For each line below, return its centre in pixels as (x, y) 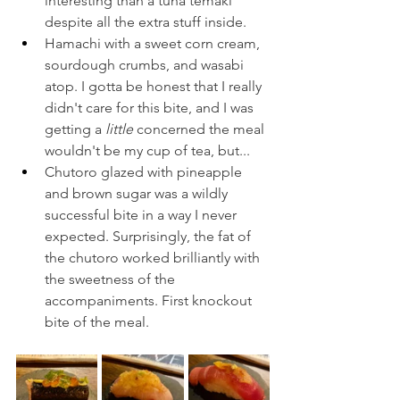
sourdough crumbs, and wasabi (146, 64)
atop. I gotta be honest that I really (155, 86)
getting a (75, 129)
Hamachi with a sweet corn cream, (154, 43)
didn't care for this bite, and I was (151, 107)
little (121, 129)
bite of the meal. (97, 321)
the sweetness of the (112, 279)
